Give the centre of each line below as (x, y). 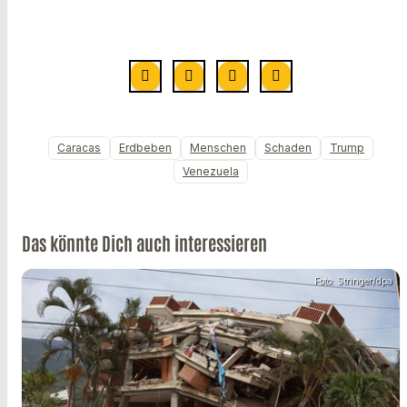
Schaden (288, 148)
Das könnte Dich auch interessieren (144, 243)
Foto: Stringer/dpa (353, 281)
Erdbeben (145, 148)
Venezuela (211, 172)
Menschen (218, 148)
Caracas (79, 148)
